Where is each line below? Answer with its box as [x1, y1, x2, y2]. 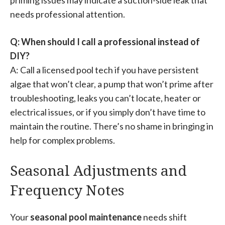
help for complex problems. [10, 134, 115, 146]
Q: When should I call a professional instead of [10, 36, 200, 47]
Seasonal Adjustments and [10, 160, 187, 180]
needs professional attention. [10, 8, 125, 20]
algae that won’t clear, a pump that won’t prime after [10, 78, 213, 89]
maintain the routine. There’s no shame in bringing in [10, 120, 213, 132]
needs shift [142, 211, 187, 222]
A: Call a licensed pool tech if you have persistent [10, 64, 199, 75]
